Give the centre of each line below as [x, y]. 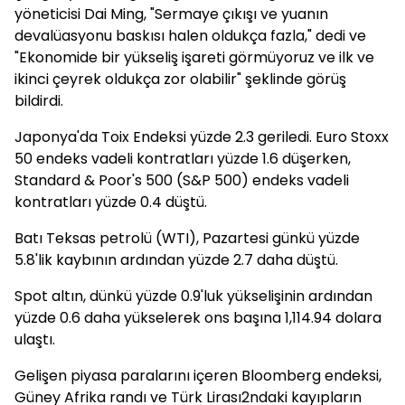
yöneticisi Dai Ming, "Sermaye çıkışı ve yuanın [171, 14]
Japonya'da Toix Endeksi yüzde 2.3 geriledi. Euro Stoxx [202, 137]
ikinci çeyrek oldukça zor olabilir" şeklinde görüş [180, 79]
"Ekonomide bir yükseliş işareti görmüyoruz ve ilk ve [194, 57]
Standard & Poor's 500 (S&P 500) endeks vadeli [182, 180]
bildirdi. [39, 101]
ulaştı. [35, 339]
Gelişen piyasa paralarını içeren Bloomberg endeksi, [198, 376]
